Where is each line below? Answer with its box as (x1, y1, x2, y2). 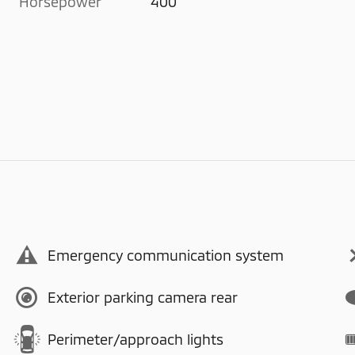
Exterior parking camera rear (48, 288, 238, 306)
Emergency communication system (48, 246, 284, 264)
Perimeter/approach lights (48, 330, 223, 348)
